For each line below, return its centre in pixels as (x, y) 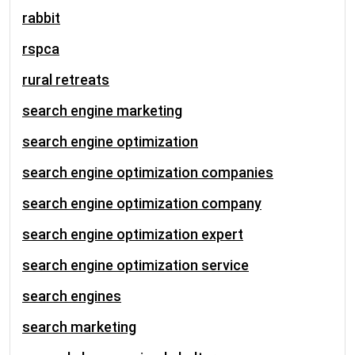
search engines (72, 296)
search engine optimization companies (148, 172)
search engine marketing (102, 111)
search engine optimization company (142, 203)
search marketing (79, 327)
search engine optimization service (136, 265)
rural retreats (66, 80)
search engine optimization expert (133, 234)
